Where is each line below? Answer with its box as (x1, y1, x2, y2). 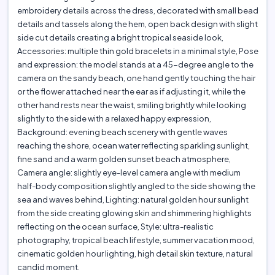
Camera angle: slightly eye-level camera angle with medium (17, 168, 241, 178)
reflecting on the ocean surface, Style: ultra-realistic (17, 222, 214, 232)
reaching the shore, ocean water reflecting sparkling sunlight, (17, 141, 250, 151)
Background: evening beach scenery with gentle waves (17, 127, 228, 137)
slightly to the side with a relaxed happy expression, (17, 114, 211, 124)
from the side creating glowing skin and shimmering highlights (17, 208, 252, 219)
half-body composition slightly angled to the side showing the (17, 181, 255, 192)
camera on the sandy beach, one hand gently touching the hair (17, 73, 255, 83)
